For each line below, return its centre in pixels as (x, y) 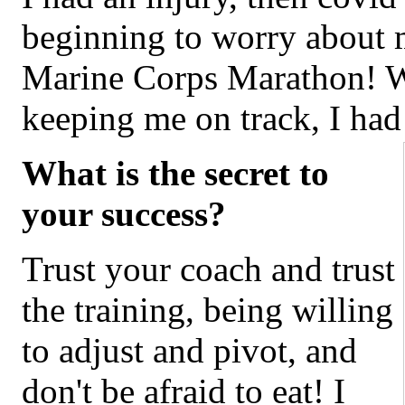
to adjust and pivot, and (189, 351)
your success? (124, 214)
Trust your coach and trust (208, 269)
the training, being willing (207, 310)
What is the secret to (175, 174)
